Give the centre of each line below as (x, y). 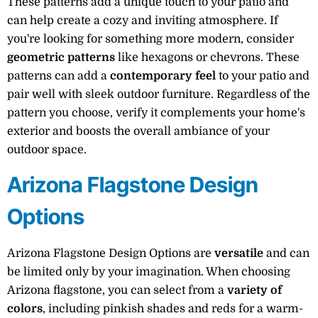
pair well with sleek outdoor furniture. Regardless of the (159, 94)
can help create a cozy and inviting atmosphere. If (143, 20)
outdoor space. (47, 149)
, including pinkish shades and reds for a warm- (173, 309)
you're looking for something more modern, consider (150, 39)
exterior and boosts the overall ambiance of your (138, 131)
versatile (239, 254)
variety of (254, 291)
